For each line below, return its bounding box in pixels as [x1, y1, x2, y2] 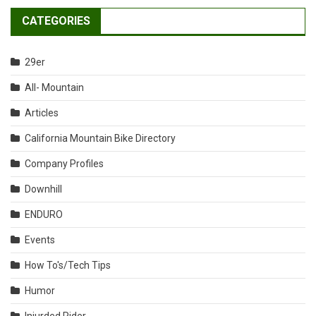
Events [25, 234, 55, 246]
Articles [25, 107, 59, 119]
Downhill [25, 183, 62, 195]
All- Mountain [25, 82, 84, 94]
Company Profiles [25, 158, 104, 170]
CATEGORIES [22, 14, 90, 28]
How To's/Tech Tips [25, 260, 111, 272]
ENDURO [25, 209, 63, 221]
